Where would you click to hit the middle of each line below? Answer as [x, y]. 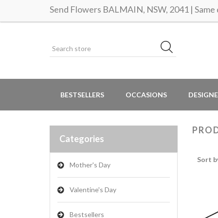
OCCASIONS [146, 95]
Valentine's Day [93, 190]
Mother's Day [90, 165]
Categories [82, 139]
